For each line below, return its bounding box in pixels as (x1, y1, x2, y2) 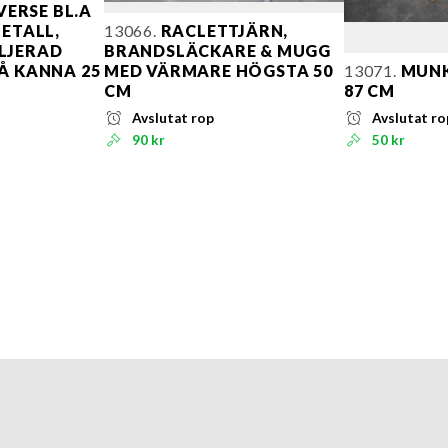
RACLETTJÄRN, (156, 20, 289, 40)
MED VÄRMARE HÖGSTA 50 (104, 60, 333, 80)
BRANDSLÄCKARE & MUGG (104, 40, 332, 60)
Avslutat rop (132, 109, 215, 126)
